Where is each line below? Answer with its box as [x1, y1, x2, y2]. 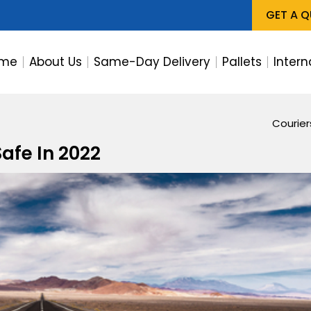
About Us [28, 53, 82, 70]
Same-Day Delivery [93, 53, 210, 70]
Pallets [221, 53, 262, 70]
